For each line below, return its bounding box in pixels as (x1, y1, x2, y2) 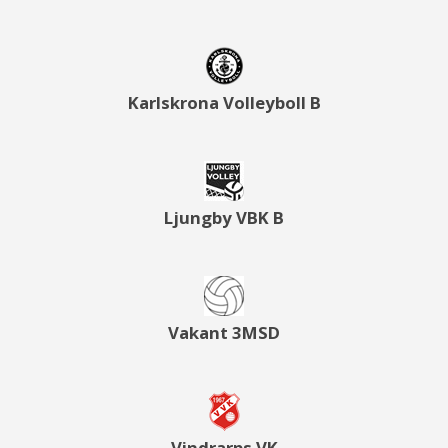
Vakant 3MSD (168, 321, 280, 344)
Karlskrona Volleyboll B (127, 91, 321, 114)
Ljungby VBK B (164, 206, 284, 229)
